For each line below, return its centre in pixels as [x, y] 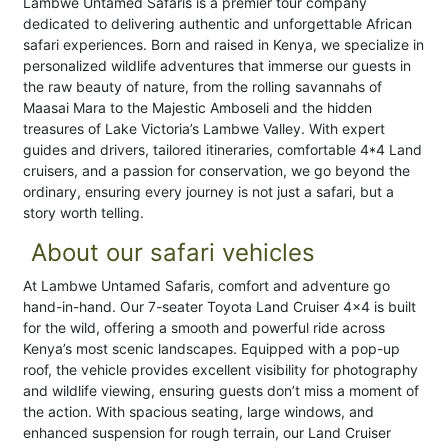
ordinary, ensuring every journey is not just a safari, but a [208, 192]
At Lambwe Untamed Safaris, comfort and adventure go [206, 286]
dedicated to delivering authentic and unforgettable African [217, 24]
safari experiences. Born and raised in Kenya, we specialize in [223, 45]
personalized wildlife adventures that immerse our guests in [217, 66]
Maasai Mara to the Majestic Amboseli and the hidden [197, 108]
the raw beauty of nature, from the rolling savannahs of [202, 87]
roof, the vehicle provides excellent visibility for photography [220, 370]
